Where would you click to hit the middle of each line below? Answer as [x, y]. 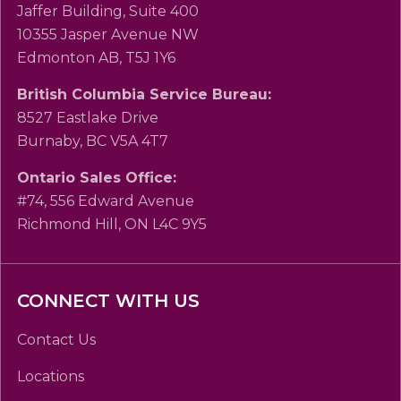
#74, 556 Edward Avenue [106, 201]
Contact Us [56, 340]
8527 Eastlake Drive [88, 118]
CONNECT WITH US [108, 301]
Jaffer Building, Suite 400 [108, 12]
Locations [51, 377]
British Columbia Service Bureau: [144, 95]
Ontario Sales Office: [97, 178]
